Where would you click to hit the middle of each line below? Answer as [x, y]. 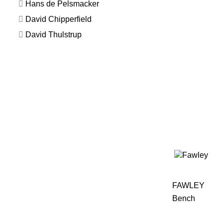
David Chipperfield [58, 19]
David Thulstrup [53, 34]
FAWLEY [188, 186]
